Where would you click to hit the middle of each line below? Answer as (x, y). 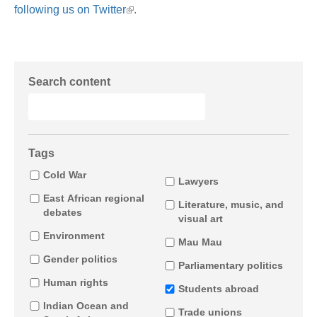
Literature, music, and (231, 204)
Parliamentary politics (230, 265)
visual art (200, 218)
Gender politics (80, 259)
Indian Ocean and (86, 305)
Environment (74, 235)
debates (62, 212)
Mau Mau (200, 242)
